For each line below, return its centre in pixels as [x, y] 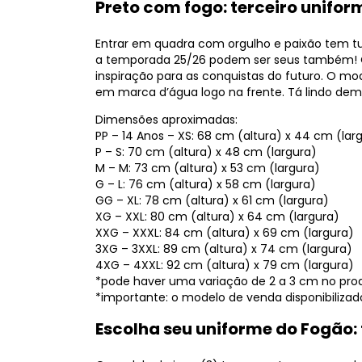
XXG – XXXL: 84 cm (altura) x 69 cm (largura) [225, 233]
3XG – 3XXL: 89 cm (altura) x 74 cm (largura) [224, 249]
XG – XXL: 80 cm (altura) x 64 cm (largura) [217, 217]
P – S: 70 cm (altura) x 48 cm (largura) [206, 152]
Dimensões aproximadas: [166, 120]
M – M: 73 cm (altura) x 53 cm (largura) [208, 168]
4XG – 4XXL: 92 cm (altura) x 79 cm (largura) [225, 265]
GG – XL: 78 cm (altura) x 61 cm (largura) [212, 200]
